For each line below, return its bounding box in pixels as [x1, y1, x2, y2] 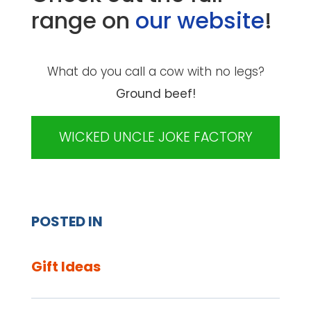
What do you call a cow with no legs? [47, 63, 264, 81]
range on [31, 5, 135, 37]
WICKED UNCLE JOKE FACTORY [58, 127, 253, 146]
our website [135, 5, 264, 37]
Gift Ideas [31, 256, 101, 276]
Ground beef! [115, 85, 196, 103]
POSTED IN [31, 211, 103, 231]
